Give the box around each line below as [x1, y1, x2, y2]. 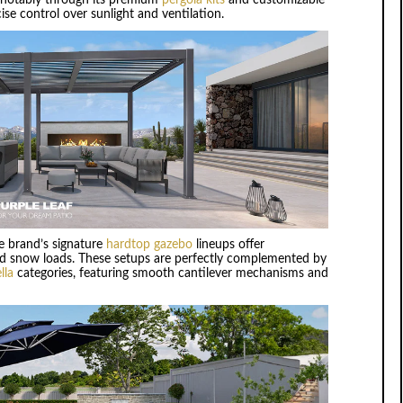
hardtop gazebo [105, 238, 193, 252]
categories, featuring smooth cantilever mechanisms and [13, 267, 328, 281]
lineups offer [192, 238, 264, 252]
